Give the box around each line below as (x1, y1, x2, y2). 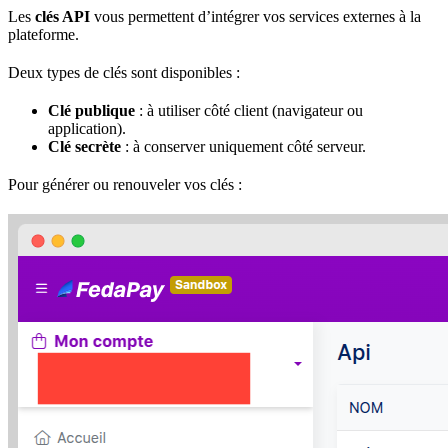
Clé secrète (48, 137, 121, 155)
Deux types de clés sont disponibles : (8, 63, 240, 81)
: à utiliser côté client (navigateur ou (135, 101, 363, 119)
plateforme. (8, 25, 79, 43)
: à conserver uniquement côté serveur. (121, 137, 366, 155)
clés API (35, 7, 90, 25)
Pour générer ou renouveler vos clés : (8, 175, 242, 193)
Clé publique (48, 101, 135, 119)
